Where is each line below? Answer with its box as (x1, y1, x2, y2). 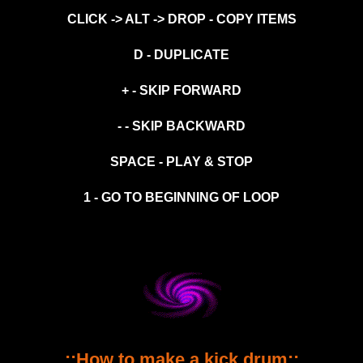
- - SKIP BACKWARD (117, 119, 246, 134)
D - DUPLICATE (134, 48, 229, 62)
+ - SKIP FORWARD (122, 83, 241, 98)
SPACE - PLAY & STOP (110, 155, 253, 169)
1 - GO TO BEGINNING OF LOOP (83, 190, 280, 205)
